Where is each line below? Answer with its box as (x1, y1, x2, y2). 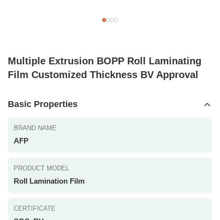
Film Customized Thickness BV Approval (8, 69, 198, 80)
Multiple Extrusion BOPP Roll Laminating (8, 55, 201, 66)
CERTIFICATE (14, 205, 55, 212)
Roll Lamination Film (14, 177, 84, 185)
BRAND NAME (14, 124, 56, 132)
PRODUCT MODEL (14, 165, 69, 172)
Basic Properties (8, 99, 78, 109)
